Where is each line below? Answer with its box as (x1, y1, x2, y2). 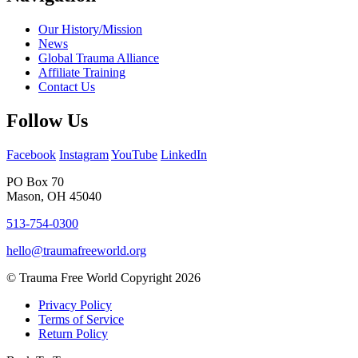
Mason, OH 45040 (6, 189, 101, 203)
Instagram (59, 148, 109, 161)
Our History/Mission (38, 22, 142, 37)
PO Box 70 (6, 175, 64, 189)
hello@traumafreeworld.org (6, 244, 146, 257)
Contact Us (38, 80, 95, 94)
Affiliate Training (38, 66, 125, 80)
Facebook (6, 148, 56, 161)
